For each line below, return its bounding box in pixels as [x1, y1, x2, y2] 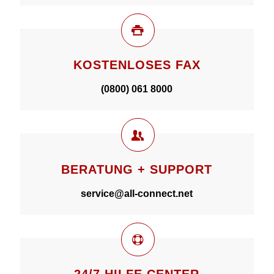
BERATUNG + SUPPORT [61, 162, 213, 176]
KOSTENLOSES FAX [73, 57, 201, 72]
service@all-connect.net [81, 188, 193, 199]
